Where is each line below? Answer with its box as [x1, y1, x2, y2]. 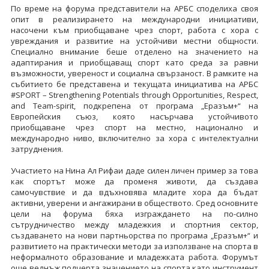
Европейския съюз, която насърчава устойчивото [10, 110, 259, 122]
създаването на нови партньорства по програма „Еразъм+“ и [10, 229, 259, 241]
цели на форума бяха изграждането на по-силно [10, 208, 259, 219]
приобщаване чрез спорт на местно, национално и [10, 121, 259, 133]
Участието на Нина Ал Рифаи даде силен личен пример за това [10, 165, 259, 176]
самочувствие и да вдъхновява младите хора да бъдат [10, 186, 259, 198]
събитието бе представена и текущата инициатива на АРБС [10, 78, 259, 89]
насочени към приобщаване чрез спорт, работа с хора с [10, 24, 259, 35]
